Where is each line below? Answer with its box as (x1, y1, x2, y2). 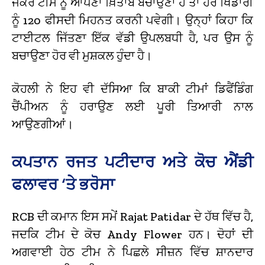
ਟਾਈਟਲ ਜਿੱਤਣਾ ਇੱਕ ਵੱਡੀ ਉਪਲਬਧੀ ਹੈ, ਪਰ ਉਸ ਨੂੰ (12, 30, 253, 45)
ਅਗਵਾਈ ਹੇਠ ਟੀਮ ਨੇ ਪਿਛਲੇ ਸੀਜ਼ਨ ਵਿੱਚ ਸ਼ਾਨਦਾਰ (12, 244, 253, 259)
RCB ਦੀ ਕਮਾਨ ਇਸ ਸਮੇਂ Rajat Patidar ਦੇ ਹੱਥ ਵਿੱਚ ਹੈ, (12, 209, 253, 224)
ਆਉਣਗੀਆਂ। (12, 117, 73, 131)
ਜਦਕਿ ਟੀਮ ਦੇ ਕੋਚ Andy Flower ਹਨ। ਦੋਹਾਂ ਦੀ (12, 227, 253, 241)
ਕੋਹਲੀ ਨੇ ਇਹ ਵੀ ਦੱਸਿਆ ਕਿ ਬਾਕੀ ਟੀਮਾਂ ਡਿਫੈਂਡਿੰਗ (12, 81, 253, 96)
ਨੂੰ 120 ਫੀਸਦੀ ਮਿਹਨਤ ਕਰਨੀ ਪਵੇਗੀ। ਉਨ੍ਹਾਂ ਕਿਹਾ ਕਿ (12, 12, 253, 27)
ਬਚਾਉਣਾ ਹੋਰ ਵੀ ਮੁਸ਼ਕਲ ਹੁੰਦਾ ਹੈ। (12, 48, 152, 63)
